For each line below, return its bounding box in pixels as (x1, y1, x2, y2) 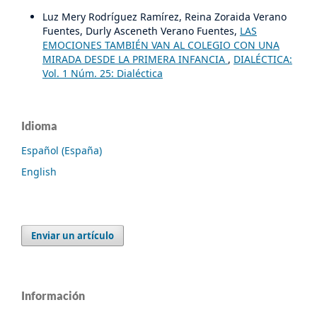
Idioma (21, 119, 57, 133)
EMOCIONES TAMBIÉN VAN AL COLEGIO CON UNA (42, 38, 279, 52)
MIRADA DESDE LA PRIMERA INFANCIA (42, 52, 228, 67)
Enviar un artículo (31, 229, 115, 243)
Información (21, 289, 85, 303)
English (21, 165, 57, 179)
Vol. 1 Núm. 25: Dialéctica (42, 67, 163, 81)
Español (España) (21, 144, 102, 158)
